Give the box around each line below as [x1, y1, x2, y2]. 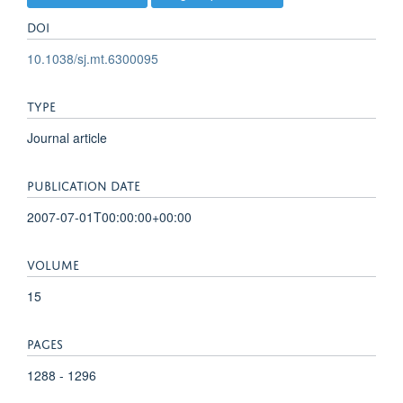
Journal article [27, 128, 107, 147]
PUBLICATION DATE [27, 174, 140, 193]
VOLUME [27, 253, 79, 273]
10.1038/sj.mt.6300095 [27, 49, 158, 67]
